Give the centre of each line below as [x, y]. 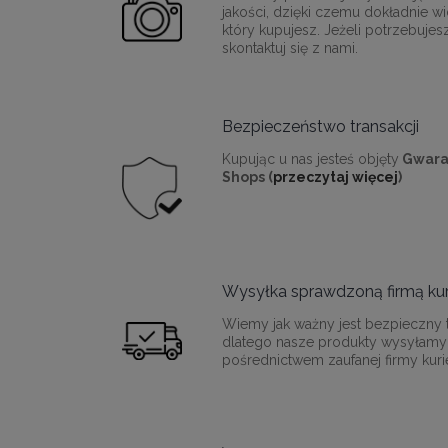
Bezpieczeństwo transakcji [320, 127]
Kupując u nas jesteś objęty [310, 159]
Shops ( [247, 177]
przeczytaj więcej [335, 177]
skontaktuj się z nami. [290, 48]
